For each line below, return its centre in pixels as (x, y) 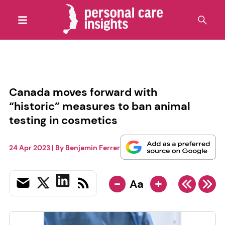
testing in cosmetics (63, 120)
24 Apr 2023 (29, 148)
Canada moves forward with (83, 92)
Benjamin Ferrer (92, 148)
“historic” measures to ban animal (99, 106)
